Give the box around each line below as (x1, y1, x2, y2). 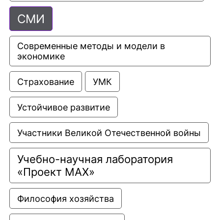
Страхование (17, 76, 74, 87)
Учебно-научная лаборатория (17, 153, 176, 166)
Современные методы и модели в (17, 41, 167, 52)
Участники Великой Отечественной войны (17, 127, 201, 138)
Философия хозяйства (17, 193, 114, 204)
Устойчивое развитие (17, 102, 110, 113)
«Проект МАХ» (17, 165, 95, 179)
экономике (17, 51, 65, 62)
